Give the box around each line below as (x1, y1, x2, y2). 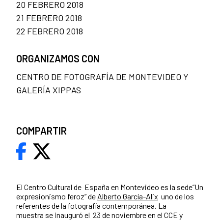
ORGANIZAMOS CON (16, 53, 100, 65)
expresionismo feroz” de (16, 192, 97, 201)
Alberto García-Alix (97, 192, 158, 201)
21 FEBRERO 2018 (16, 12, 82, 24)
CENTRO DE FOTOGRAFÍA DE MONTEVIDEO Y (16, 71, 189, 82)
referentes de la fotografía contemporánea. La (16, 201, 166, 211)
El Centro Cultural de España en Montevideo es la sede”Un (16, 182, 203, 192)
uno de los (158, 192, 194, 201)
